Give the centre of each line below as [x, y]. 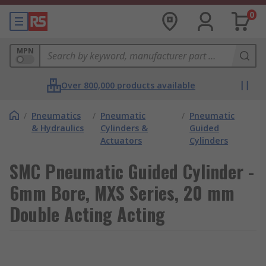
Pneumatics [56, 115]
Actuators [121, 140]
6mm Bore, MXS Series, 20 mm [122, 193]
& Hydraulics [58, 128]
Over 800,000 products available [128, 85]
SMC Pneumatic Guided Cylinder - [132, 171]
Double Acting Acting [87, 214]
